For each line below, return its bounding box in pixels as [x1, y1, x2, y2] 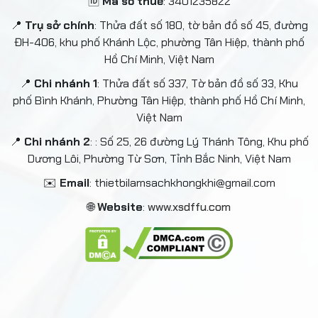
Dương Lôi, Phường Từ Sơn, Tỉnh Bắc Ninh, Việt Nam [27, 150, 291, 166]
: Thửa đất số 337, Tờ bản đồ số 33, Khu [97, 75, 298, 91]
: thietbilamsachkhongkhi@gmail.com [89, 175, 275, 190]
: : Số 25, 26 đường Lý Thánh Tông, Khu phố [89, 133, 309, 149]
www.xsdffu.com [148, 199, 231, 214]
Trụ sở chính [24, 17, 94, 33]
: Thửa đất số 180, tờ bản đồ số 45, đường [94, 17, 308, 33]
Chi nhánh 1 [34, 75, 97, 91]
